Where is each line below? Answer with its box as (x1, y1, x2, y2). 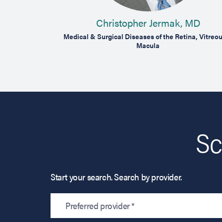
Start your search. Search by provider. (51, 170, 182, 183)
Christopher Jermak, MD (96, 15, 200, 30)
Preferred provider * (65, 199, 135, 212)
